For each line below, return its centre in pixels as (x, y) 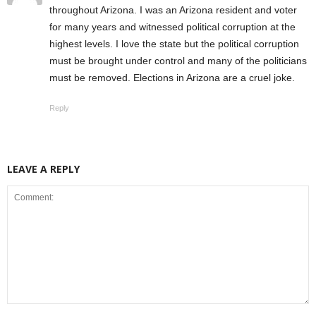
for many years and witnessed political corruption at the (172, 27)
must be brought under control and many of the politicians (178, 61)
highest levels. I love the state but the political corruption (174, 44)
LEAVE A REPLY (43, 169)
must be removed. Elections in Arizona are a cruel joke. (172, 78)
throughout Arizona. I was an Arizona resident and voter (173, 10)
